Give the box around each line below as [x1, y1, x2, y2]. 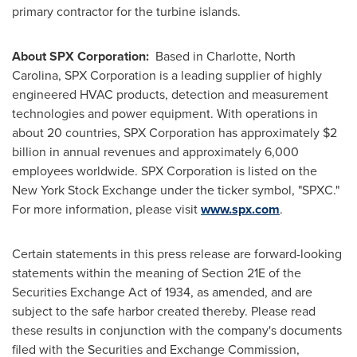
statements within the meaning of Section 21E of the [12, 264, 301, 282]
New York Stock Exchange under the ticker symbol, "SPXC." [12, 181, 339, 199]
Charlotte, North [206, 47, 296, 65]
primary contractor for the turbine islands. [12, 2, 244, 21]
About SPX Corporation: [12, 47, 155, 65]
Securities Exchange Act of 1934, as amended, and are [12, 283, 312, 301]
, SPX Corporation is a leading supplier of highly [58, 66, 322, 84]
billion [12, 143, 46, 161]
